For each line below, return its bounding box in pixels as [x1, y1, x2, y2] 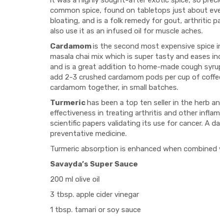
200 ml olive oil [50, 175, 100, 184]
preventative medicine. [50, 129, 127, 138]
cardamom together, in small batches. [50, 83, 178, 92]
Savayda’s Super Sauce [50, 160, 138, 168]
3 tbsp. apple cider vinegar [50, 190, 139, 199]
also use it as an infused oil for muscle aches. [50, 27, 203, 35]
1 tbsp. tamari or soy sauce [50, 205, 141, 214]
